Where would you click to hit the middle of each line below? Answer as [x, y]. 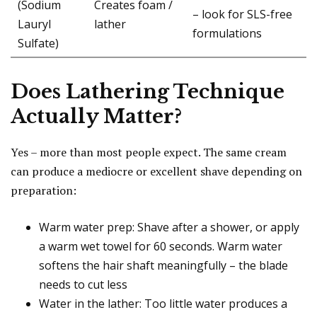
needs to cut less [83, 285]
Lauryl [34, 24]
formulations [227, 34]
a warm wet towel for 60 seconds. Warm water [161, 247]
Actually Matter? [96, 117]
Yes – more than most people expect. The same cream [149, 152]
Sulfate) [38, 44]
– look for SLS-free [242, 15]
